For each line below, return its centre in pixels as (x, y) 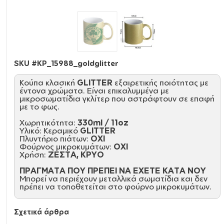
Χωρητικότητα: (48, 122)
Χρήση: (33, 154)
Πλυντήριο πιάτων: (55, 138)
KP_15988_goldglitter (78, 63)
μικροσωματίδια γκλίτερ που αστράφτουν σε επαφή (117, 98)
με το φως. (39, 106)
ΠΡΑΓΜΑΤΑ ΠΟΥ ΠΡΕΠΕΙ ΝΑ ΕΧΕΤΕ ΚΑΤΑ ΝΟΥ (113, 170)
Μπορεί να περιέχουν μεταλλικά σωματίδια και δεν (113, 178)
